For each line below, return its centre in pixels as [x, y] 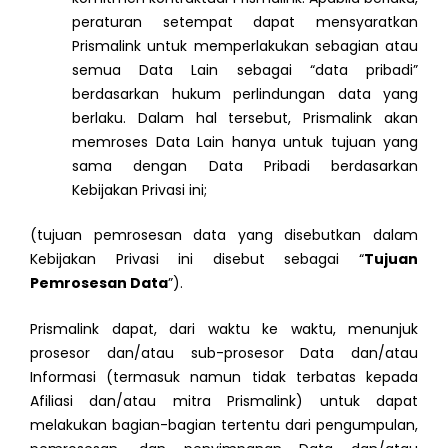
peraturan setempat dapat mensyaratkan [245, 21]
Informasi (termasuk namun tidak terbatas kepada [224, 376]
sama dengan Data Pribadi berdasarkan [245, 165]
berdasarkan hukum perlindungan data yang [245, 93]
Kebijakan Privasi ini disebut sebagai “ [197, 258]
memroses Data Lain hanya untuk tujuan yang [245, 141]
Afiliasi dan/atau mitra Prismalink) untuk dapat [224, 400]
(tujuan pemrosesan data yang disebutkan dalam [224, 234]
